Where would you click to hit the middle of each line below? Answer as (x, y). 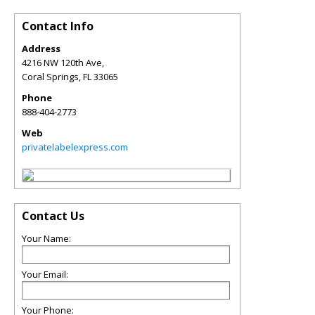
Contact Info (58, 26)
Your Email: (45, 274)
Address (41, 49)
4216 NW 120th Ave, (63, 63)
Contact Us (53, 216)
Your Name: (46, 238)
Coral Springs (50, 77)
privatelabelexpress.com (75, 147)
